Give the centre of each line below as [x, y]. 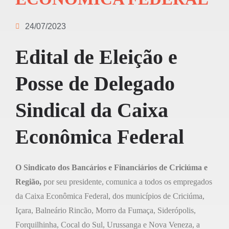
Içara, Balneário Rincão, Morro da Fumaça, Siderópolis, [106, 211]
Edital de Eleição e [96, 57]
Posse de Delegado [95, 84]
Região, [29, 182]
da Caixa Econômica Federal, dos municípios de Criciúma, [110, 196]
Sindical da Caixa [92, 110]
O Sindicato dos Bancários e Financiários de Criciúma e [111, 168]
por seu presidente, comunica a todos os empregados [128, 182]
